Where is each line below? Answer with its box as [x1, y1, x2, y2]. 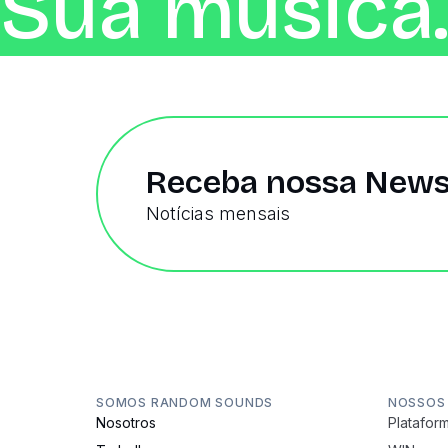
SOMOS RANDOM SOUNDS [96, 395, 274, 410]
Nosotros [96, 414, 156, 431]
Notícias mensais [146, 202, 290, 224]
